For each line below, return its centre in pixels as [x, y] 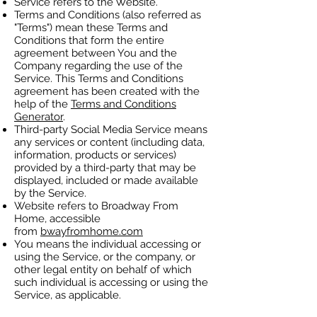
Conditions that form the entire [89, 40]
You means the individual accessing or [108, 244]
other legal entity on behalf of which [103, 270]
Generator [39, 117]
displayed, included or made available [106, 180]
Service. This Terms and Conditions [99, 79]
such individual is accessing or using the [111, 282]
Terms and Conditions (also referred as [108, 15]
